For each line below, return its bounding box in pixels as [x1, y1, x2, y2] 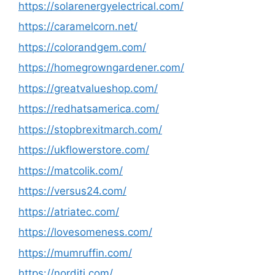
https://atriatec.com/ [18, 205, 119, 218]
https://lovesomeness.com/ [18, 226, 152, 238]
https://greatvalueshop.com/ [18, 82, 158, 95]
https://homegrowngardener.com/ [18, 61, 184, 74]
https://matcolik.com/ [18, 164, 123, 177]
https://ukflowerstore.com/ [18, 144, 149, 156]
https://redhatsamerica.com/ [18, 103, 159, 115]
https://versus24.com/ [18, 185, 126, 197]
